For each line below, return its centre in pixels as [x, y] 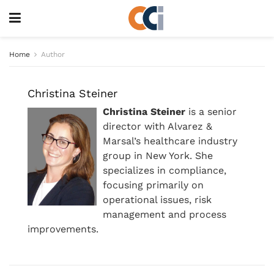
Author [53, 54]
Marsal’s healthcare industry [170, 141]
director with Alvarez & [157, 126]
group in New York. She [158, 156]
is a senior [211, 112]
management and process [165, 214]
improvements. [63, 229]
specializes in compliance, [165, 170]
